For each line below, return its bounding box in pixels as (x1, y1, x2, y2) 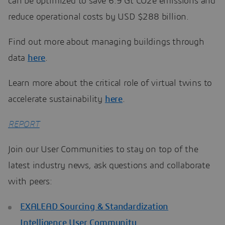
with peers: (8, 177, 52, 187)
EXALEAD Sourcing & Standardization (20, 202, 169, 212)
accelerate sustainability (8, 95, 105, 104)
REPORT (8, 120, 40, 130)
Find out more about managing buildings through (8, 38, 204, 47)
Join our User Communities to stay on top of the (8, 145, 198, 155)
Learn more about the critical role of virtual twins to (8, 79, 212, 88)
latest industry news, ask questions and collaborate (8, 161, 210, 171)
